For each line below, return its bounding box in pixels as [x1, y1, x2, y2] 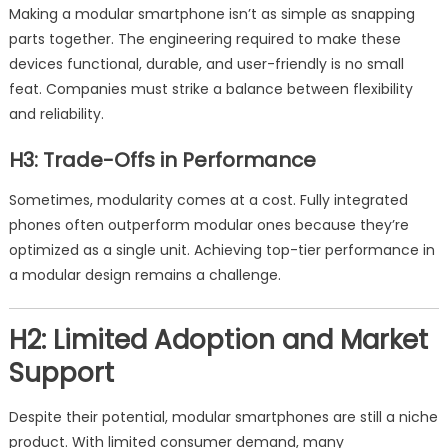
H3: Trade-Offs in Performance [8, 146, 316, 174]
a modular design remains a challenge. [8, 265, 281, 285]
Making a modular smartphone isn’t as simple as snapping [8, 4, 415, 24]
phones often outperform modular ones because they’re [8, 215, 409, 235]
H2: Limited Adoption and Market [8, 322, 428, 358]
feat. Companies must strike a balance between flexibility [8, 79, 413, 99]
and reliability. [8, 104, 104, 124]
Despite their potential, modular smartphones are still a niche [8, 407, 438, 427]
